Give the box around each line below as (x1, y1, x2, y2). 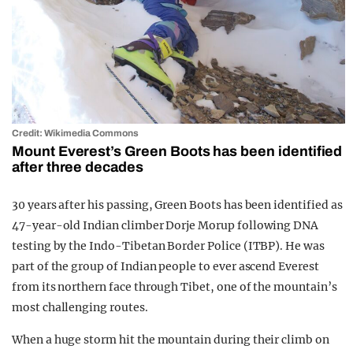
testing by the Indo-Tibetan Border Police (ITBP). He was (12, 238, 325, 253)
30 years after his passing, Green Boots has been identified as (12, 197, 343, 212)
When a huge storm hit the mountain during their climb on (12, 332, 329, 347)
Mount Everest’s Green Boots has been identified (12, 143, 343, 159)
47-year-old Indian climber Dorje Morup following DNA (12, 217, 319, 232)
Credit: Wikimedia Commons (12, 127, 139, 139)
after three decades (12, 158, 143, 175)
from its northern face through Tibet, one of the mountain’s (12, 279, 337, 294)
